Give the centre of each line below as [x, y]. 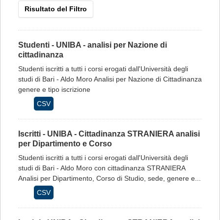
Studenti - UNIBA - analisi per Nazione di [93, 45]
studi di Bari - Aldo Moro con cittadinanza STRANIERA [102, 168]
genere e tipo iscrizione [54, 89]
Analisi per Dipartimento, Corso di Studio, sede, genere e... [110, 178]
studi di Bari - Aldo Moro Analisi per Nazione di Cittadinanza [110, 79]
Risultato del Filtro [56, 9]
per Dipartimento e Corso [65, 144]
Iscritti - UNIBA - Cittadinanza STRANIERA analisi [109, 134]
